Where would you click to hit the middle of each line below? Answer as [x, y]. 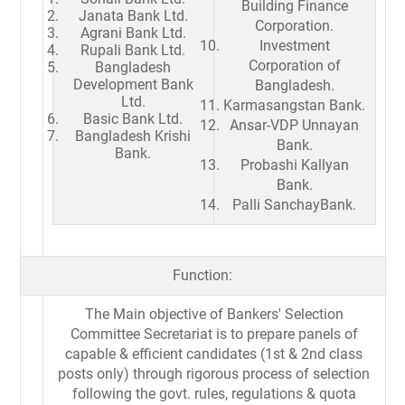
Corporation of [294, 65]
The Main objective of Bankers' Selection [214, 314]
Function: [202, 275]
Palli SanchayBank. [294, 204]
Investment [294, 45]
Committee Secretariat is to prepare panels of [214, 334]
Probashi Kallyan [294, 165]
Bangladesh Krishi [133, 136]
